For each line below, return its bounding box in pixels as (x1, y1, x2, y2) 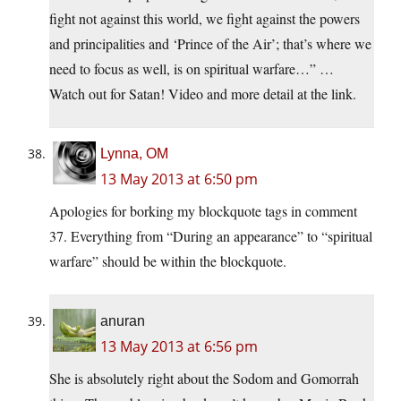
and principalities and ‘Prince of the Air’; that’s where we (49, 34, 371, 54)
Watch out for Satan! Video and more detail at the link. (49, 84, 356, 104)
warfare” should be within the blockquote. (49, 252, 286, 271)
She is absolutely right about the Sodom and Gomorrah (49, 369, 359, 388)
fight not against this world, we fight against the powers (49, 9, 360, 29)
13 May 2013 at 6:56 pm (100, 337, 258, 357)
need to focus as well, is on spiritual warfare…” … (49, 59, 334, 79)
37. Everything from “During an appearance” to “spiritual (49, 226, 372, 246)
